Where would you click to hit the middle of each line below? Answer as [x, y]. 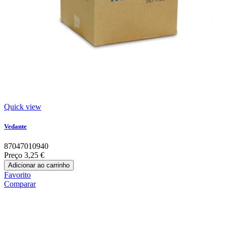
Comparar [20, 184]
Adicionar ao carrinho [39, 165]
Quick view [23, 106]
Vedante [15, 126]
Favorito [17, 175]
